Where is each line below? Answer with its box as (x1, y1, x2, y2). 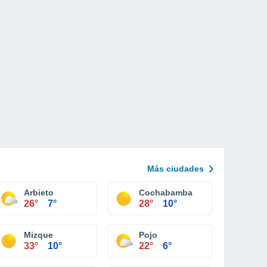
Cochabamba (139, 188, 193, 197)
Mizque (24, 230, 53, 240)
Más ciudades (147, 164, 204, 173)
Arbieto (24, 188, 54, 197)
